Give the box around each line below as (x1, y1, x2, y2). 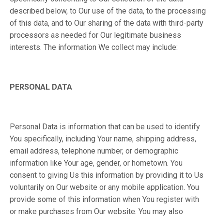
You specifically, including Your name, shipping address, (10, 134, 196, 143)
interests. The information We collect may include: (10, 43, 178, 52)
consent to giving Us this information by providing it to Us (10, 170, 203, 180)
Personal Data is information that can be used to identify (10, 122, 200, 131)
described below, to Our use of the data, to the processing (10, 6, 206, 15)
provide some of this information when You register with (10, 195, 199, 204)
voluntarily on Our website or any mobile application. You (10, 183, 199, 192)
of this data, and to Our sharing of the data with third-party (10, 18, 203, 28)
